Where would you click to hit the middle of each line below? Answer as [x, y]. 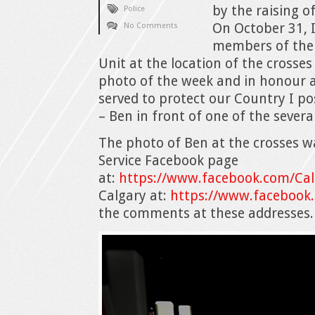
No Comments [151, 26]
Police [134, 9]
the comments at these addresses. [206, 213]
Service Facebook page [168, 161]
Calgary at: [134, 196]
